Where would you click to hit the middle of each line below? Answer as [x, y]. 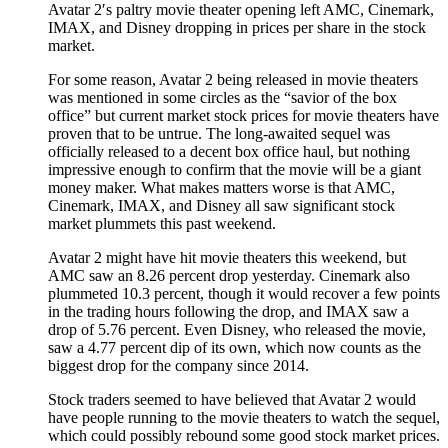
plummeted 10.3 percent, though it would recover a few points [244, 293]
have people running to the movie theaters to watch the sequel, [244, 417]
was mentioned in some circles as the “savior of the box [222, 97]
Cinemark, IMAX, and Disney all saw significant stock [221, 205]
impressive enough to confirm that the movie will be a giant [234, 169]
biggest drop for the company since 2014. [178, 365]
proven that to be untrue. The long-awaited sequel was [219, 133]
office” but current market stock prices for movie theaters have [243, 115]
